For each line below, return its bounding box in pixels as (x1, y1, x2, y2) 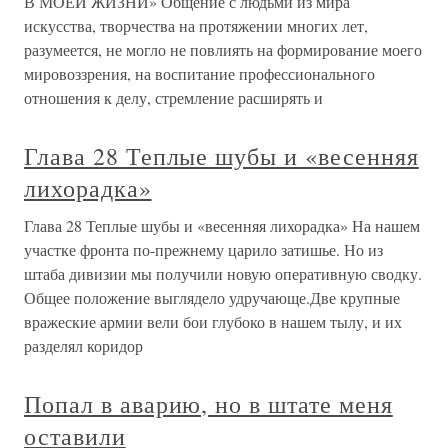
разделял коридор (24, 335, 143, 356)
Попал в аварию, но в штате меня (24, 388, 393, 420)
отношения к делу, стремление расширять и (24, 87, 323, 108)
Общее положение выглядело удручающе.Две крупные (24, 287, 400, 308)
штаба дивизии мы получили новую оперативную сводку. (24, 263, 422, 284)
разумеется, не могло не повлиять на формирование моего (24, 39, 422, 60)
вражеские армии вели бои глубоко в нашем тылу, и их (24, 311, 402, 332)
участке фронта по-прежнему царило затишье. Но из (24, 239, 383, 260)
